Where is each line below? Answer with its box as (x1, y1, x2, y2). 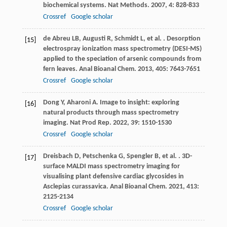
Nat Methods (107, 2, 147, 10)
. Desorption (161, 35, 201, 43)
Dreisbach (43, 153, 73, 161)
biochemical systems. (43, 2, 108, 10)
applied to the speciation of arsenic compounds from (43, 55, 201, 63)
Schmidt (114, 35, 139, 43)
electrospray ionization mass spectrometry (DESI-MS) (43, 45, 202, 53)
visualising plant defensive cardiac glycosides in (43, 173, 184, 181)
